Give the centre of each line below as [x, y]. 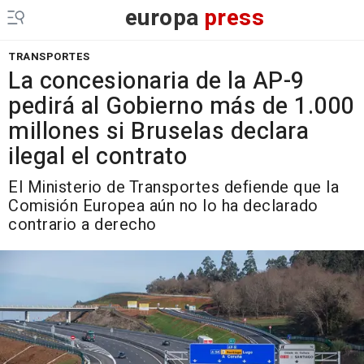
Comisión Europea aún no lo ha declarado [163, 206]
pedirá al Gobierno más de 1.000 [181, 106]
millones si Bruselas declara [158, 132]
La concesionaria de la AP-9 [156, 81]
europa [162, 18]
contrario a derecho [82, 225]
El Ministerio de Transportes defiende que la [173, 187]
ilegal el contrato [97, 157]
